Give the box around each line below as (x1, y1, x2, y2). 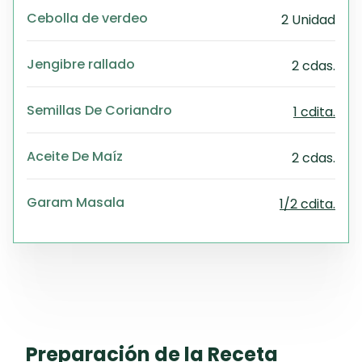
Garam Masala (27, 192, 124, 211)
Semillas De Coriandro (27, 99, 172, 119)
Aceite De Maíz (27, 145, 123, 165)
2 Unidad (281, 10, 335, 29)
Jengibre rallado (27, 53, 135, 73)
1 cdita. (293, 102, 335, 121)
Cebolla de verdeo (27, 7, 148, 27)
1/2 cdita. (280, 194, 335, 213)
